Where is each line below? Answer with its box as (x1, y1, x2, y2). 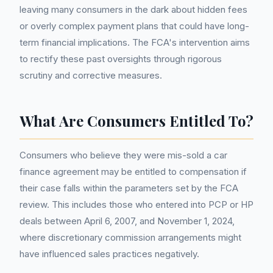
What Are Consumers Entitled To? (19, 111, 253, 130)
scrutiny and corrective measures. (19, 69, 162, 81)
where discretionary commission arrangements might (19, 232, 241, 243)
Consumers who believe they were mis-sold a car (19, 149, 227, 161)
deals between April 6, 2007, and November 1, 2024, (19, 215, 235, 227)
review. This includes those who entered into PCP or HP (19, 199, 253, 210)
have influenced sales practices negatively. (19, 248, 199, 260)
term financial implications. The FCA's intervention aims (19, 37, 250, 48)
